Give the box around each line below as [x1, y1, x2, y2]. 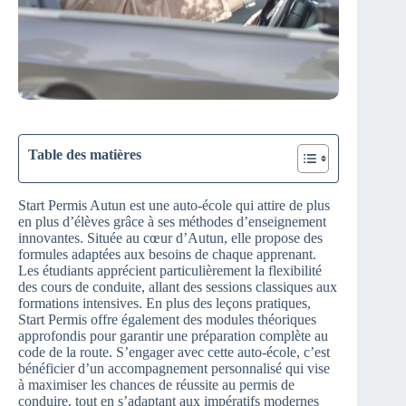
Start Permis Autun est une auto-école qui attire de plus [18, 197, 330, 213]
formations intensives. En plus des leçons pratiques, [18, 295, 311, 311]
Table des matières [28, 146, 141, 162]
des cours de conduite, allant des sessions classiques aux [18, 278, 337, 295]
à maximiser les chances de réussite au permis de [18, 376, 295, 392]
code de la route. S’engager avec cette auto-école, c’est [18, 343, 330, 360]
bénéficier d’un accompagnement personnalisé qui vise [18, 360, 330, 376]
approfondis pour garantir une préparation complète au [18, 327, 328, 343]
